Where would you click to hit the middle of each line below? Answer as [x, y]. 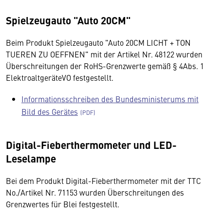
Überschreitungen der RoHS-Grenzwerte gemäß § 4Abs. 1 [105, 66]
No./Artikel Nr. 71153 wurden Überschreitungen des [95, 192]
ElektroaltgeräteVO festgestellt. [60, 77]
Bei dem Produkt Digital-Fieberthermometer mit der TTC [103, 181]
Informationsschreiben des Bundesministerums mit [110, 99]
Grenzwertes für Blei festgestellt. [63, 204]
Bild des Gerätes [50, 111]
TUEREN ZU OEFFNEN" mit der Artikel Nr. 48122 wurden [104, 54]
